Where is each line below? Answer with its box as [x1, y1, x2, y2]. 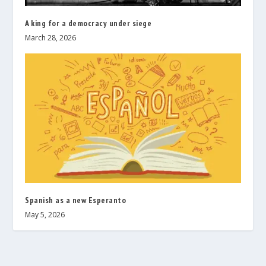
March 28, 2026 [25, 33, 77, 43]
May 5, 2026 [25, 210, 65, 220]
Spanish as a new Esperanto [25, 195, 126, 206]
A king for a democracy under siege [25, 18, 152, 29]
